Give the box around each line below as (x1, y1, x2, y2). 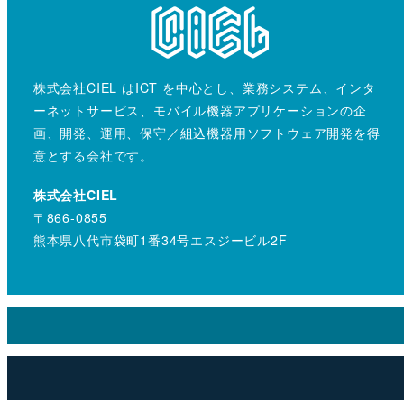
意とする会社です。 (32, 145, 153, 164)
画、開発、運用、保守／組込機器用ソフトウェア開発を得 (32, 123, 381, 142)
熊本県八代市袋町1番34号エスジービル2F (32, 230, 288, 249)
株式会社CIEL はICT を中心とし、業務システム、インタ (32, 78, 376, 96)
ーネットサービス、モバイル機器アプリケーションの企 (32, 100, 367, 119)
